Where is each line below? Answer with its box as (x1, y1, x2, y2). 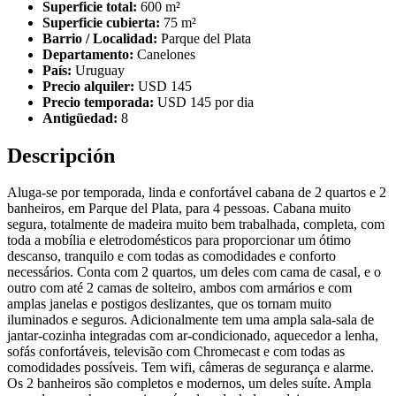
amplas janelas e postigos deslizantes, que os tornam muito (7, 296, 331, 312)
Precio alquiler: (42, 78, 134, 94)
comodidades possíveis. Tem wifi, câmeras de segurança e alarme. (7, 360, 374, 376)
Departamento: (42, 46, 133, 62)
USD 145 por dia (154, 94, 254, 110)
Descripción (7, 143, 115, 167)
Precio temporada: (42, 94, 154, 110)
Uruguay (72, 62, 125, 78)
